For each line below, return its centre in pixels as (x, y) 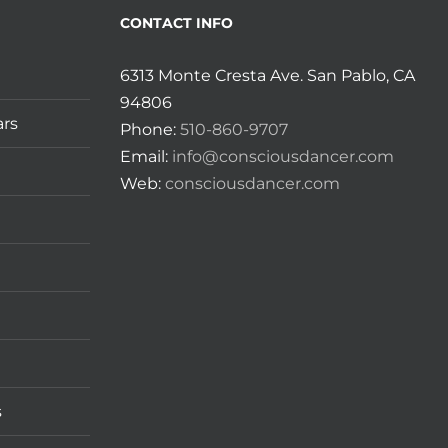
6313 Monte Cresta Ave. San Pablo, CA (267, 75)
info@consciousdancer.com (282, 156)
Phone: (149, 129)
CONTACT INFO (176, 22)
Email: (145, 156)
